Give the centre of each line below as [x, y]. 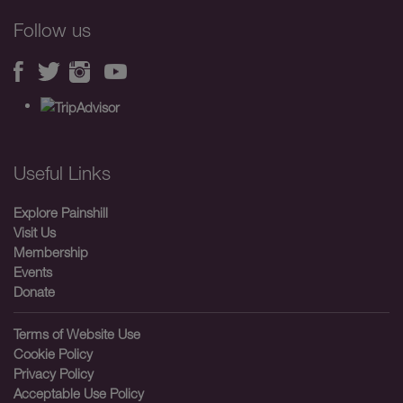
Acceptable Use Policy [79, 393]
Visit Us [35, 232]
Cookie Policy [53, 353]
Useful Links [62, 172]
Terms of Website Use [77, 333]
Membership [51, 251]
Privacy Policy [54, 373]
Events [33, 271]
